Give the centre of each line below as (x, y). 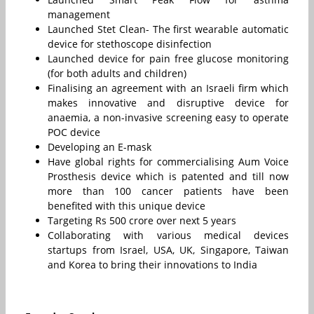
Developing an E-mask (100, 146)
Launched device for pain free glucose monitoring (168, 58)
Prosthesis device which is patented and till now (168, 176)
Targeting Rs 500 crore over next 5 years (142, 220)
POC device (74, 132)
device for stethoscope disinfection (130, 43)
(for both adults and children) (117, 73)
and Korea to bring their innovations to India (152, 264)
